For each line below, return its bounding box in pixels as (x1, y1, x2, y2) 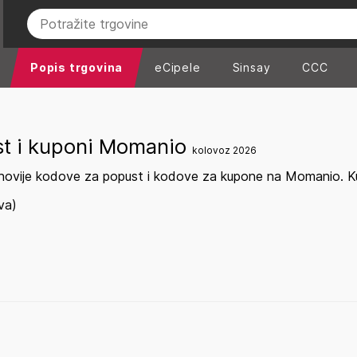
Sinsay (232, 61, 271, 74)
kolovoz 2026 (192, 144, 257, 157)
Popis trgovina (29, 61, 124, 74)
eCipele (155, 61, 201, 74)
